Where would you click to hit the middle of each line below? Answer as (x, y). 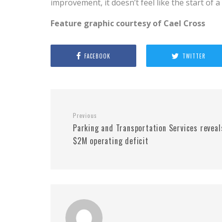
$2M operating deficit (111, 141)
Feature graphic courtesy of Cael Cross (128, 23)
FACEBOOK (97, 56)
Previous (85, 115)
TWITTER (194, 56)
